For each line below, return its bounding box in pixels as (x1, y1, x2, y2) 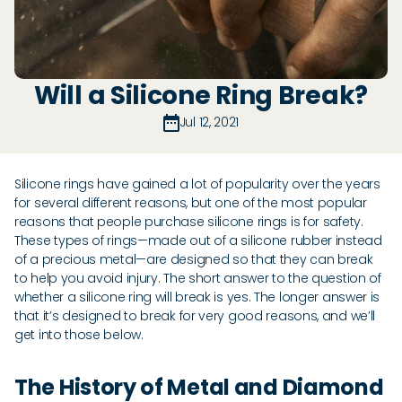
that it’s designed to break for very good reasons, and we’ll (14, 307, 376, 325)
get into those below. (14, 326, 147, 344)
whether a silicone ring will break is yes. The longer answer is (14, 288, 380, 306)
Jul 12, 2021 (179, 113, 240, 131)
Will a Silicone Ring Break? (34, 78, 368, 113)
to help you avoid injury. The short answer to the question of (14, 269, 381, 287)
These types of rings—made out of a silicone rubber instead (14, 232, 382, 249)
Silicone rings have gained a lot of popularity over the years (14, 175, 380, 193)
